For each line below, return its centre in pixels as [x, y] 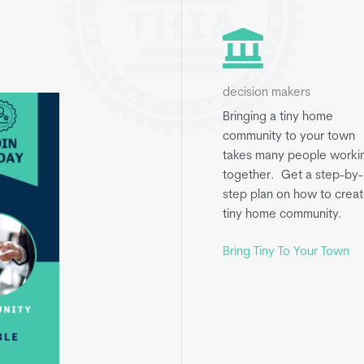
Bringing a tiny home [278, 117]
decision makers [266, 93]
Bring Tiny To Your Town [286, 252]
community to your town [289, 136]
